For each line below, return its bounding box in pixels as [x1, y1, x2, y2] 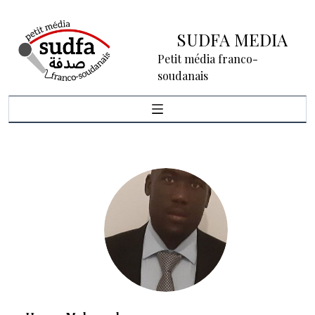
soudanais [157, 68, 208, 83]
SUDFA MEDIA [176, 28, 288, 51]
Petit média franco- [157, 51, 258, 66]
